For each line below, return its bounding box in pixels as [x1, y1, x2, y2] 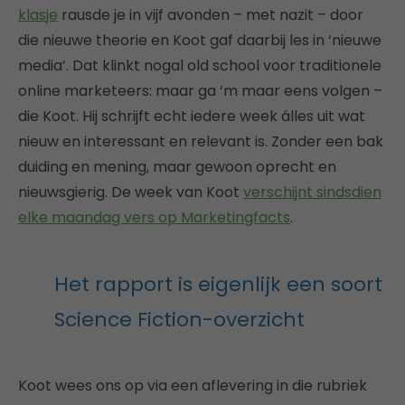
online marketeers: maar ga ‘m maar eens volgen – [18, 80, 382, 101]
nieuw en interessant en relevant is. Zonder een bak [18, 131, 383, 152]
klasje [18, 5, 58, 25]
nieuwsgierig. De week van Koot [18, 182, 243, 202]
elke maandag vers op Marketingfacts [18, 207, 290, 228]
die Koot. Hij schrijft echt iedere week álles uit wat [18, 106, 365, 127]
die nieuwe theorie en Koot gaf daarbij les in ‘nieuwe [18, 30, 381, 51]
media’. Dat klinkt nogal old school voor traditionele [18, 55, 381, 76]
